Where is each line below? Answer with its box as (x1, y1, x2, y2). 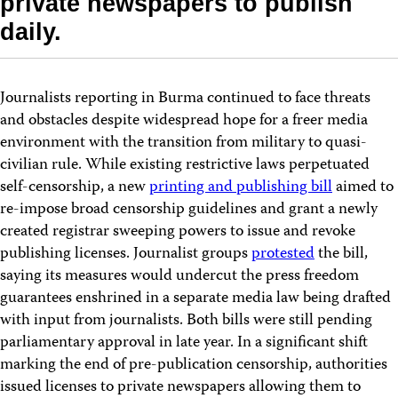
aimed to (332, 175, 394, 202)
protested (251, 242, 314, 268)
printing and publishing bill (149, 175, 332, 202)
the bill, (314, 242, 368, 268)
